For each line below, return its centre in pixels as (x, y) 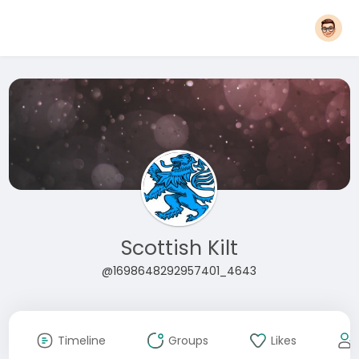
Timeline (81, 341)
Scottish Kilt (179, 248)
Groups (188, 341)
